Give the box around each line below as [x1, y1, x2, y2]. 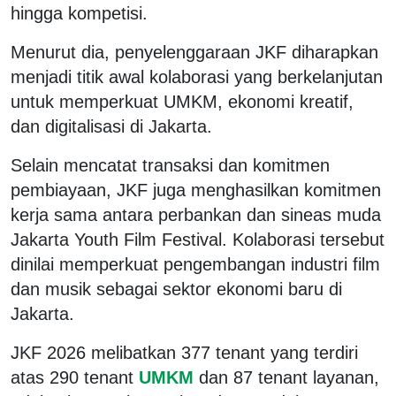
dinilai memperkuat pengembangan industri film [11, 254, 380, 274]
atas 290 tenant [11, 367, 133, 387]
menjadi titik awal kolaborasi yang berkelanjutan [11, 66, 383, 87]
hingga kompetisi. [11, 3, 148, 23]
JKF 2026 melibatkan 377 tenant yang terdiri [11, 342, 358, 362]
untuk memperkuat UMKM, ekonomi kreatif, [11, 91, 354, 111]
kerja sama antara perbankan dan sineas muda [11, 204, 381, 225]
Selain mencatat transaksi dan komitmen [11, 155, 330, 175]
